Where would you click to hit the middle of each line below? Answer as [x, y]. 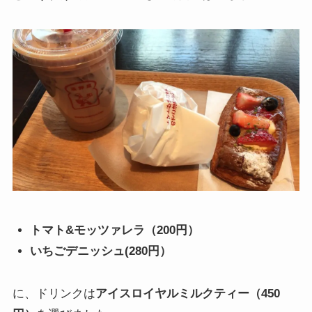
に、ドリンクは [54, 293]
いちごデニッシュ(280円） [101, 251]
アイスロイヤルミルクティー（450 [187, 293]
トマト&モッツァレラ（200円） [115, 231]
